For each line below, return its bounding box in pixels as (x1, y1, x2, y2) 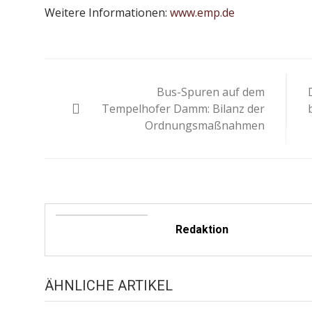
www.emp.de (169, 5, 235, 20)
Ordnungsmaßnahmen (145, 118, 265, 133)
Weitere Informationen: (44, 5, 170, 20)
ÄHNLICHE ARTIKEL (44, 277, 173, 294)
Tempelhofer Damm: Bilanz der (102, 101, 265, 116)
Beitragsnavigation (43, 56, 286, 90)
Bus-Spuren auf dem (157, 84, 265, 100)
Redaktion (175, 223, 229, 236)
